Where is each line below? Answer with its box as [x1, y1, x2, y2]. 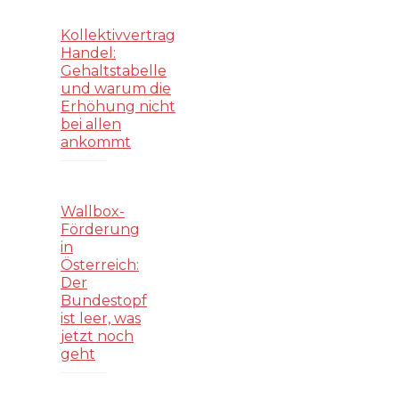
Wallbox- [61, 202, 125, 220]
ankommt [61, 134, 131, 151]
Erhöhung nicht [61, 98, 175, 116]
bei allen [61, 116, 121, 134]
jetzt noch [61, 327, 134, 345]
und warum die [61, 80, 171, 98]
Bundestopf [61, 291, 147, 309]
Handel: [61, 45, 116, 62]
